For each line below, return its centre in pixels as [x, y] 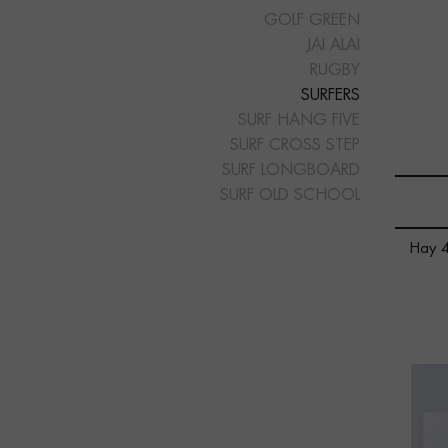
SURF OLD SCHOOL [289, 195]
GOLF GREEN [311, 20]
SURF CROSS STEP [294, 145]
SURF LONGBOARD [290, 170]
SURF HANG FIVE [298, 120]
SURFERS [330, 95]
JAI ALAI [332, 45]
